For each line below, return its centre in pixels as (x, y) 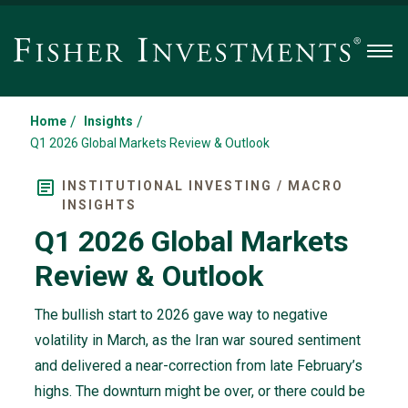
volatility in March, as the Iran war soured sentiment (197, 340)
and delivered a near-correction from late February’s (198, 366)
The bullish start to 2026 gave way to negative (181, 315)
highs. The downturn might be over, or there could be (199, 391)
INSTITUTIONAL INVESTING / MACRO (202, 186)
